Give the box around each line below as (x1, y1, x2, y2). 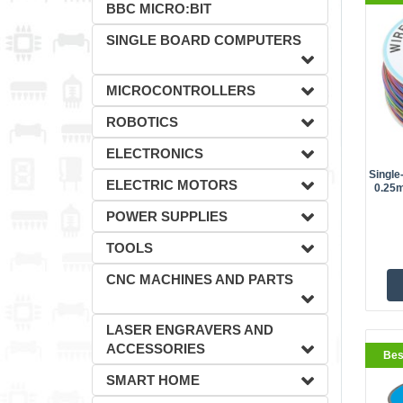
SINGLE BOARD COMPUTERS (106, 32, 301, 48)
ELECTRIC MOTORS (106, 177, 237, 193)
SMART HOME (106, 372, 200, 388)
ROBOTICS (106, 114, 178, 130)
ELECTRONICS (106, 146, 203, 161)
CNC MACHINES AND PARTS (106, 272, 293, 287)
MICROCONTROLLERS (106, 83, 255, 98)
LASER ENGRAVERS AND (106, 322, 273, 337)
